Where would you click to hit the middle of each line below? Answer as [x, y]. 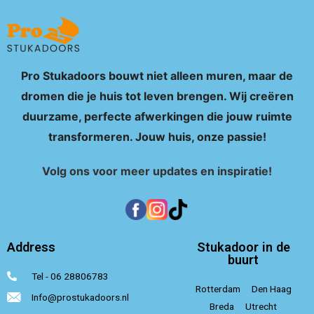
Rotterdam [218, 288]
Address [31, 247]
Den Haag [271, 288]
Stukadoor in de [243, 247]
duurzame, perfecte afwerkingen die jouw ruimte [157, 116]
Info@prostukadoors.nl [80, 297]
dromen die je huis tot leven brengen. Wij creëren [157, 96]
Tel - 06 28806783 [70, 276]
